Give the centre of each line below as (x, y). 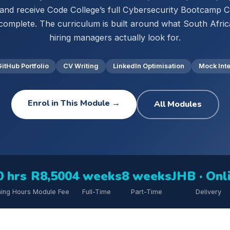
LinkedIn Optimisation (149, 66)
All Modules (178, 104)
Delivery (208, 191)
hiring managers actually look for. (115, 37)
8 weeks (146, 176)
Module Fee (51, 191)
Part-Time (146, 191)
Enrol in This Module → (74, 103)
